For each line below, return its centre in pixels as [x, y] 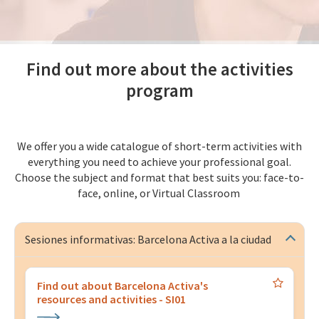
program [159, 91]
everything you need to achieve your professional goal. [159, 162]
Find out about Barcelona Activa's [122, 286]
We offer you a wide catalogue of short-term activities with [159, 146]
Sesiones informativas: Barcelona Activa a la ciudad [148, 240]
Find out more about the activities [159, 69]
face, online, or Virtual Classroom [159, 193]
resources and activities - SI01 [111, 299]
